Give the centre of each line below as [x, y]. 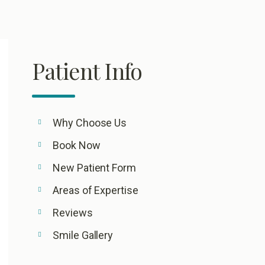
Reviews [73, 213]
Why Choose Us [90, 123]
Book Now [77, 145]
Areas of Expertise [96, 190]
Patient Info [87, 71]
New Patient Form [94, 168]
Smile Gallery [83, 235]
